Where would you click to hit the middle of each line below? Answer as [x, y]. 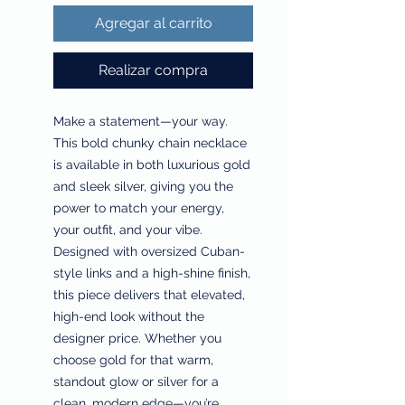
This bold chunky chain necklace [150, 142]
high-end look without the [129, 316]
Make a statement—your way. [141, 121]
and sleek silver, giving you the [143, 186]
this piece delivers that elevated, [149, 294]
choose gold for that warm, [133, 359]
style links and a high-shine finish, [152, 273]
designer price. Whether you [137, 338]
